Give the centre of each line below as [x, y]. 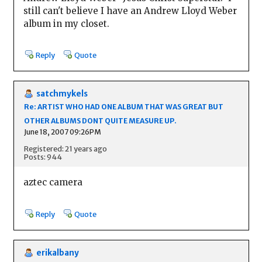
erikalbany [57, 253]
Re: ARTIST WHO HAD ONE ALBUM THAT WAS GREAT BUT [123, 106]
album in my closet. [66, 23]
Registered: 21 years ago [65, 148]
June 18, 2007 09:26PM [62, 132]
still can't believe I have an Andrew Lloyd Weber [130, 11]
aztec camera [53, 182]
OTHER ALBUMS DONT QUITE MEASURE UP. [100, 120]
